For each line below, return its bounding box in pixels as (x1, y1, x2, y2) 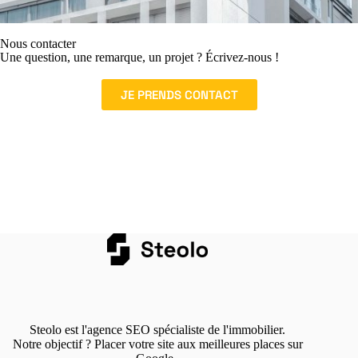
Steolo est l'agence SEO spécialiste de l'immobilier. (30, 322, 286, 336)
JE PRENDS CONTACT (120, 87, 238, 103)
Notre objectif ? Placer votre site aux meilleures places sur (12, 336, 303, 351)
